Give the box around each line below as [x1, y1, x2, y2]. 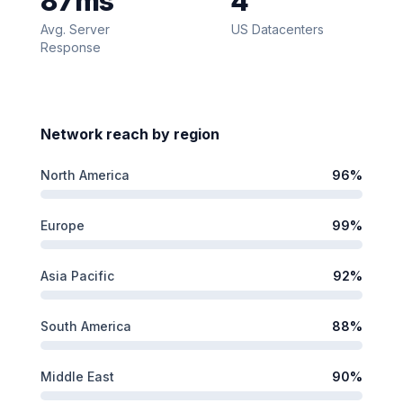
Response [40, 40, 101, 55]
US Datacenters [231, 22, 324, 37]
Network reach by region [40, 125, 219, 143]
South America [40, 318, 131, 334]
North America [40, 167, 130, 183]
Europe [40, 218, 85, 233]
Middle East [40, 369, 114, 384]
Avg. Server [40, 22, 110, 37]
